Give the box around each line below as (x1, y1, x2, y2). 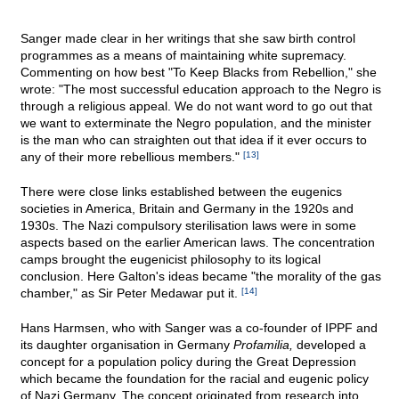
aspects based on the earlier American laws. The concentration (20, 235, 375, 250)
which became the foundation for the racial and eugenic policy (20, 371, 369, 387)
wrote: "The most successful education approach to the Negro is (20, 82, 381, 97)
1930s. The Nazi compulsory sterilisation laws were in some (20, 218, 356, 233)
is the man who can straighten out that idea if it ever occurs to (20, 133, 367, 148)
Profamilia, (233, 338, 293, 353)
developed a (293, 338, 366, 353)
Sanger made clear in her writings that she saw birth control (20, 31, 355, 46)
